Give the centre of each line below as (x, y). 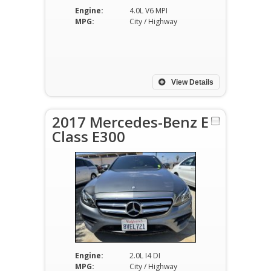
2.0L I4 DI (145, 256)
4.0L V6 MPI (148, 11)
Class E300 (89, 136)
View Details (191, 82)
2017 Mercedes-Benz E (130, 122)
